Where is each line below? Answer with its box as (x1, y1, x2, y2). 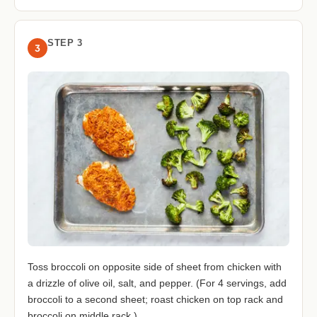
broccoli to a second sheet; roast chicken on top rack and (28, 293, 283, 305)
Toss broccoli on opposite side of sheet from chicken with (28, 260, 282, 272)
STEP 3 (47, 37, 82, 48)
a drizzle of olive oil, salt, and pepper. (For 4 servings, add (28, 277, 287, 289)
